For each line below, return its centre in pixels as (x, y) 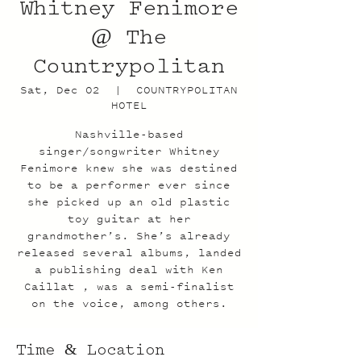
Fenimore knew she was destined (129, 168)
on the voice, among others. (129, 303)
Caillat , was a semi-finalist (129, 286)
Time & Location (90, 351)
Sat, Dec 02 (60, 90)
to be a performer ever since (129, 185)
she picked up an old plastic (129, 202)
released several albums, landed (129, 253)
